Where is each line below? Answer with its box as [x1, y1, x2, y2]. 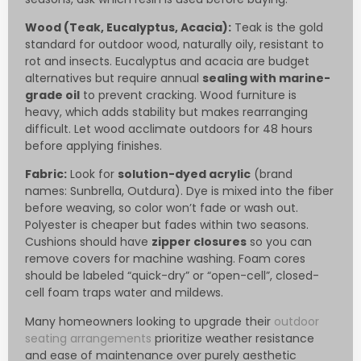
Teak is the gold [231, 19, 323, 36]
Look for [67, 166, 118, 183]
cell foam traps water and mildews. [25, 284, 223, 301]
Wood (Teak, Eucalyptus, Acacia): [25, 19, 231, 36]
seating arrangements [25, 330, 151, 346]
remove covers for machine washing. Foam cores [25, 251, 305, 268]
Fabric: [25, 166, 67, 183]
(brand [251, 166, 293, 183]
